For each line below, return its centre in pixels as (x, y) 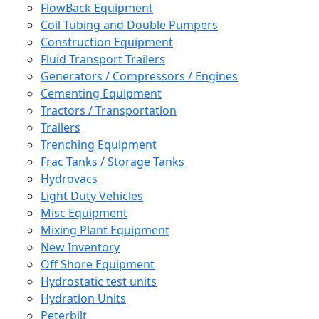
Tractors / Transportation (109, 111)
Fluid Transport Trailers (103, 59)
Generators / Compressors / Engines (139, 77)
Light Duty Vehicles (92, 196)
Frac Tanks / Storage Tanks (113, 162)
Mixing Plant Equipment (105, 230)
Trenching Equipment (99, 145)
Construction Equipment (107, 42)
